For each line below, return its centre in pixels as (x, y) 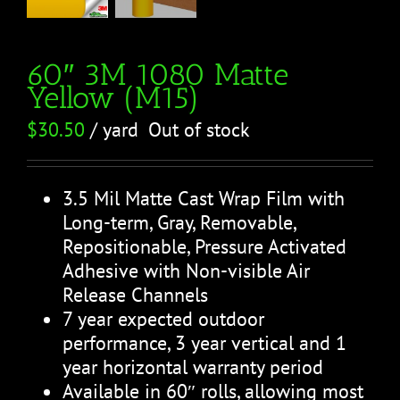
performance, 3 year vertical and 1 (204, 342)
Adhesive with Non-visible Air (186, 270)
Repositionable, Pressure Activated (204, 246)
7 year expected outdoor (163, 318)
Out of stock (199, 129)
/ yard (112, 129)
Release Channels (135, 294)
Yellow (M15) (113, 97)
